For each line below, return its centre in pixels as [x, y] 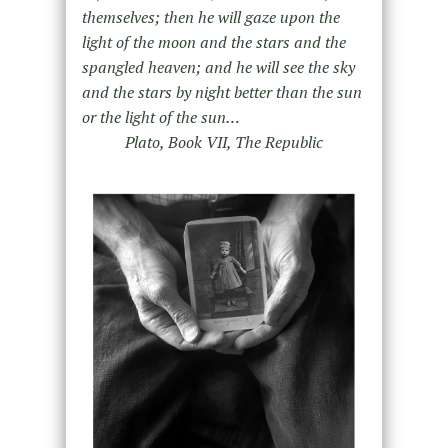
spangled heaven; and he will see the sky [218, 67]
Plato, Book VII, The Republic [223, 142]
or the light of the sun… [160, 117]
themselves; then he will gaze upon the [210, 17]
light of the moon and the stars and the [213, 42]
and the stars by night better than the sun [221, 92]
